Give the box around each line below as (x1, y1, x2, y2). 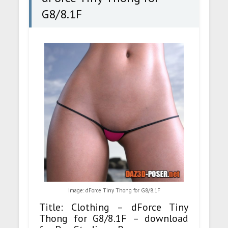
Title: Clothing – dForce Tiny (39, 200, 189, 214)
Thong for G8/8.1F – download (39, 211, 189, 225)
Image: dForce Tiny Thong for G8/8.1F (68, 187, 160, 194)
